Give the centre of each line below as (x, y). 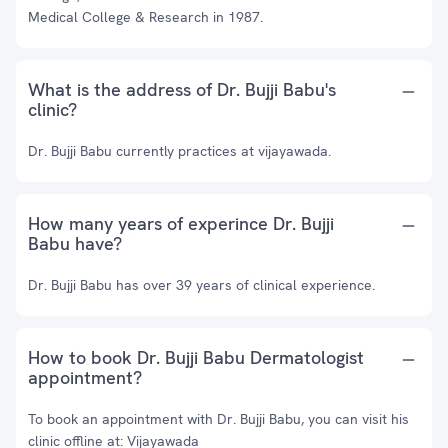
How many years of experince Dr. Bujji (181, 223)
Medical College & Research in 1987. (145, 17)
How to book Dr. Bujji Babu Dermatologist (196, 357)
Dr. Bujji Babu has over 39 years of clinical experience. (201, 285)
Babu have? (75, 243)
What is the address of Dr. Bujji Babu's (182, 89)
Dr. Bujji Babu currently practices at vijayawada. (179, 151)
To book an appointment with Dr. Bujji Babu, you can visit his (218, 419)
